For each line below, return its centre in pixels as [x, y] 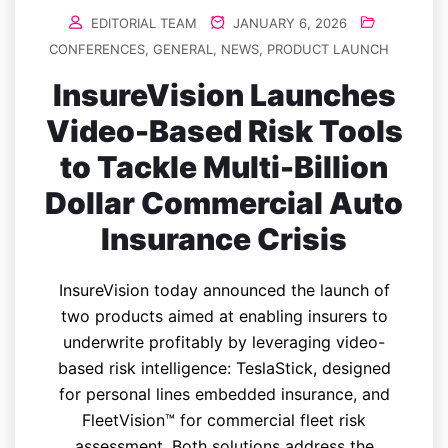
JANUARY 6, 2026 [288, 22]
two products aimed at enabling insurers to [224, 315]
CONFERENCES [97, 48]
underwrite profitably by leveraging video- [224, 341]
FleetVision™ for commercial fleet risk [224, 419]
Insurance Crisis [224, 238]
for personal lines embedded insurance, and [224, 393]
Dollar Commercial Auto [224, 202]
